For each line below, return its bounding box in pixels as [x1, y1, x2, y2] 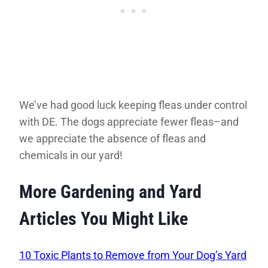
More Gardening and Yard [19, 181, 202, 203]
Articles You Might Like [19, 208, 188, 230]
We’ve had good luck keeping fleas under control [19, 98, 247, 111]
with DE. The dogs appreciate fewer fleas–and [19, 115, 239, 128]
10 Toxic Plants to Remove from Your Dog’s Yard [19, 249, 246, 262]
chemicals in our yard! [19, 148, 123, 162]
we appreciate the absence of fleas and [19, 132, 206, 145]
